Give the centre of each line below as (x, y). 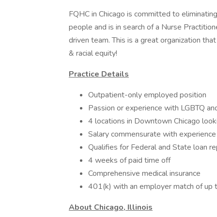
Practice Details (99, 74)
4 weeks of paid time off (129, 160)
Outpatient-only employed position (147, 95)
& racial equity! (93, 53)
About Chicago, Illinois (111, 207)
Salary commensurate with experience (152, 134)
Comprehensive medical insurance (144, 173)
